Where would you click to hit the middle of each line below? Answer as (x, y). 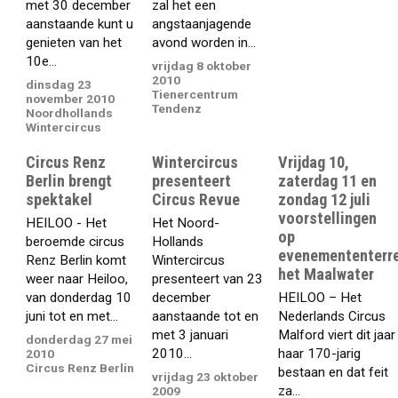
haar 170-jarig (320, 353)
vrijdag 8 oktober (202, 66)
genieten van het (74, 42)
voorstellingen (328, 219)
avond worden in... (204, 42)
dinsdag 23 (59, 85)
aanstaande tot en (206, 316)
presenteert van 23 (208, 279)
